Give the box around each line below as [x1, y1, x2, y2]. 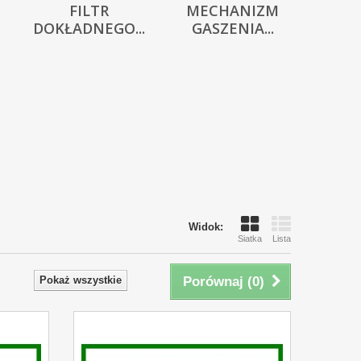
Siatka [238, 234, 262, 243]
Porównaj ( [183, 274, 252, 289]
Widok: [189, 221, 223, 233]
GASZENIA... [191, 19, 274, 38]
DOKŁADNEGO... [33, 19, 145, 38]
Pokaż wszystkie [39, 274, 122, 286]
